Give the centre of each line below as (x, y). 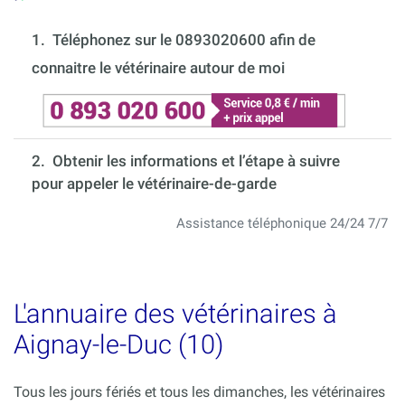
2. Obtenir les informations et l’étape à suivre (186, 161)
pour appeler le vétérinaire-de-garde (154, 184)
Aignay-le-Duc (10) (118, 345)
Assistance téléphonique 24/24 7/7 (282, 224)
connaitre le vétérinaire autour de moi (158, 68)
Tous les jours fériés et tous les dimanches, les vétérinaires (199, 392)
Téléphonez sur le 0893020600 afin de (184, 40)
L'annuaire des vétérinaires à (175, 314)
